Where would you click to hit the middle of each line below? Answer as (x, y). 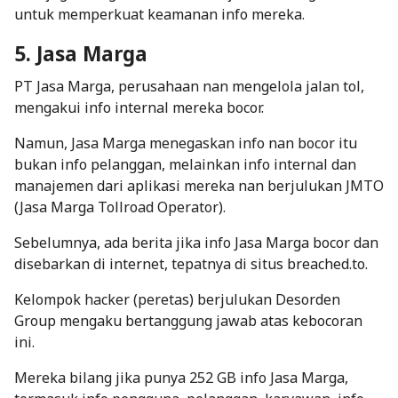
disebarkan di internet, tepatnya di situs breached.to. (193, 263)
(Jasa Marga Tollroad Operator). (120, 207)
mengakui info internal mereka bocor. (139, 107)
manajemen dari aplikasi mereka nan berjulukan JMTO (199, 185)
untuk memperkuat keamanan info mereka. (159, 14)
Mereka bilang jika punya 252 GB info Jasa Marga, (181, 377)
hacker (107, 299)
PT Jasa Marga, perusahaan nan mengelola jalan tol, (189, 86)
